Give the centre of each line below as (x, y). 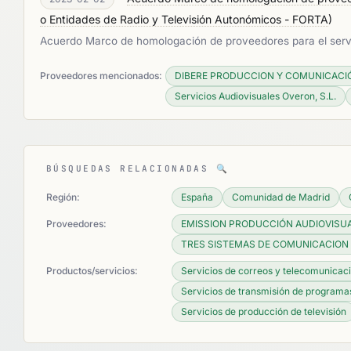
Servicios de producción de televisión (264, 311)
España (197, 197)
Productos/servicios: (92, 271)
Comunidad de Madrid (281, 197)
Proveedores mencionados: (101, 76)
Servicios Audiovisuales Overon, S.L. (255, 96)
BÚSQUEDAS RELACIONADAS (131, 168)
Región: (63, 197)
